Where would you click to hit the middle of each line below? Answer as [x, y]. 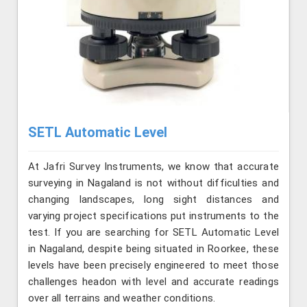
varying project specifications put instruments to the [153, 216]
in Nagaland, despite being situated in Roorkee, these [153, 249]
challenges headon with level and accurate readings [153, 282]
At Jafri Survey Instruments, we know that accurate [153, 167]
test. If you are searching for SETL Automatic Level [153, 233]
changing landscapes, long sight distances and [153, 200]
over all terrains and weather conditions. [122, 298]
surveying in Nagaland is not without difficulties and [153, 183]
